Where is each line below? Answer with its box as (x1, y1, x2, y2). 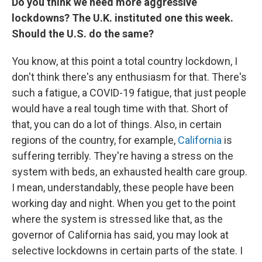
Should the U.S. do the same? (12, 27, 154, 40)
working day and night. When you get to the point (12, 197, 236, 209)
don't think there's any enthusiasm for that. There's (12, 71, 247, 83)
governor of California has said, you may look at (12, 229, 229, 241)
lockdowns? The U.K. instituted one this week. (12, 12, 233, 24)
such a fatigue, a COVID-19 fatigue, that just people (12, 87, 246, 99)
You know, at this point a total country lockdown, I (12, 55, 237, 67)
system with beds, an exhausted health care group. (12, 166, 247, 178)
